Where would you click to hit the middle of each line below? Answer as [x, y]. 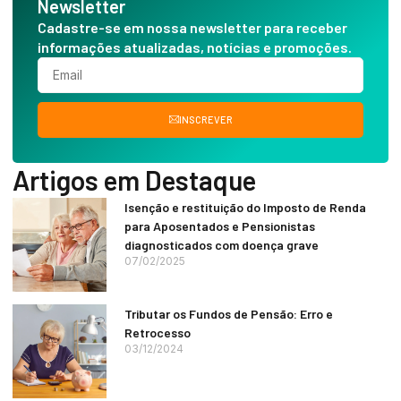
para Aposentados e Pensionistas [220, 226]
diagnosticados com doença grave [222, 244]
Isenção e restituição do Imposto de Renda [245, 207]
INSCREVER [205, 120]
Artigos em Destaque [134, 179]
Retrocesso [158, 332]
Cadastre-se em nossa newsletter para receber [192, 27]
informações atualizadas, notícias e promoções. [195, 47]
